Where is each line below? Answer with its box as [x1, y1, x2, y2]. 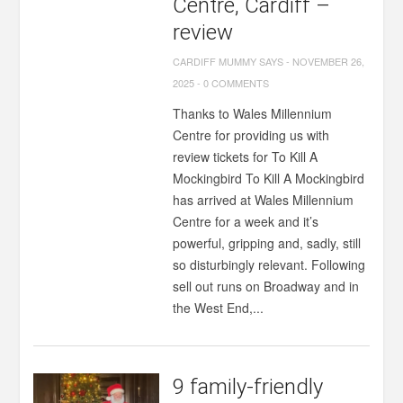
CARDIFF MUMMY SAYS [173, 54, 284, 68]
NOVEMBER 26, [292, 54, 365, 68]
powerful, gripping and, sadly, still [173, 234, 362, 252]
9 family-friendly [173, 374, 324, 399]
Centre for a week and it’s [173, 212, 319, 230]
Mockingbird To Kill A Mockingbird [173, 169, 365, 187]
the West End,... [173, 299, 264, 317]
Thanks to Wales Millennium [173, 104, 333, 122]
